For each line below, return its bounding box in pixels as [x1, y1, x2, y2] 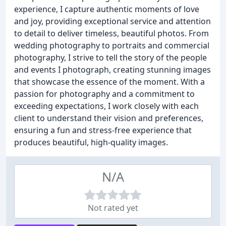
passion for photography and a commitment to [14, 88, 195, 99]
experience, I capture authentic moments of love [14, 4, 199, 15]
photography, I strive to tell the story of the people [14, 52, 207, 63]
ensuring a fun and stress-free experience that [14, 125, 192, 136]
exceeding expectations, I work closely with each [14, 100, 199, 111]
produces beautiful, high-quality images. [14, 137, 168, 148]
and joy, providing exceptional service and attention [14, 16, 211, 27]
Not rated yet [88, 202, 138, 213]
